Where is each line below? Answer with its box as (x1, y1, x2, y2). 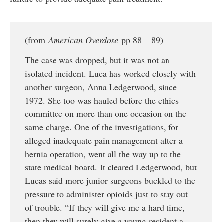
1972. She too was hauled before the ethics (25, 94, 179, 107)
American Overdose (48, 34, 118, 46)
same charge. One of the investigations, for (25, 121, 178, 133)
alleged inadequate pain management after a (25, 134, 183, 147)
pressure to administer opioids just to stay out (25, 188, 188, 200)
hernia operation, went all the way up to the (25, 148, 181, 160)
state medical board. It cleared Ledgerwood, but (25, 161, 197, 173)
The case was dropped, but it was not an (25, 54, 169, 66)
